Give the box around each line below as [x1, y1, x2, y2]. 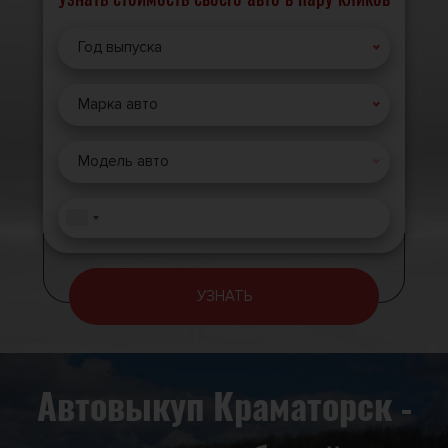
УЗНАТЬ [196, 286, 252, 305]
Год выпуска [78, 37, 162, 56]
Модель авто [78, 151, 169, 170]
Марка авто [78, 94, 158, 113]
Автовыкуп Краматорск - [36, 387, 412, 432]
